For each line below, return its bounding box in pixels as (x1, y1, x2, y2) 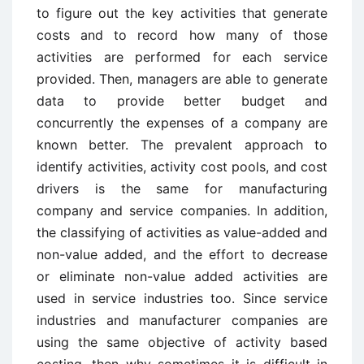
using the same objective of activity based (37, 334, 327, 350)
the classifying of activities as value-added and (37, 224, 327, 240)
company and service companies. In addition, (37, 202, 327, 219)
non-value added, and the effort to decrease (37, 246, 327, 262)
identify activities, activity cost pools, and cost (37, 158, 327, 175)
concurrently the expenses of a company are (37, 115, 327, 131)
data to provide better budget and (37, 93, 327, 109)
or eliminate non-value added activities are (37, 268, 327, 284)
